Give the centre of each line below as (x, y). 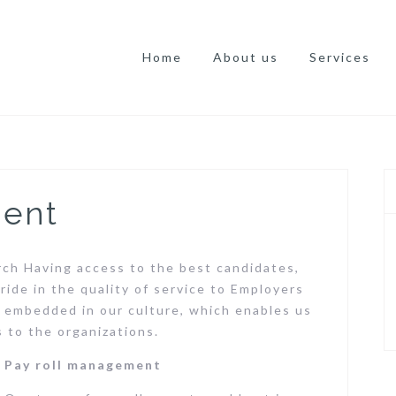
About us (246, 57)
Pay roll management (83, 365)
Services (340, 57)
